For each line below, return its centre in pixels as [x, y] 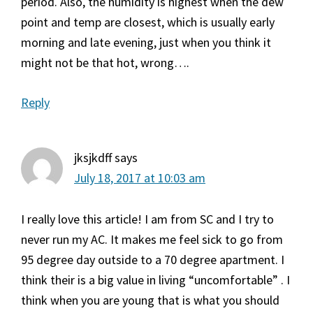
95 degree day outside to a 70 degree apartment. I [153, 260]
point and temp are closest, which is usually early [148, 22]
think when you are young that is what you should [150, 300]
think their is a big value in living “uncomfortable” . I [155, 280]
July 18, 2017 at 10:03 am [140, 178]
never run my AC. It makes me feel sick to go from [152, 240]
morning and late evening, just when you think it [146, 43]
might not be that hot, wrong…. [105, 63]
